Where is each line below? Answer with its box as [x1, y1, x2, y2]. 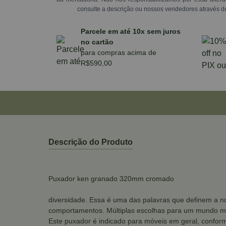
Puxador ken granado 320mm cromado [48, 175, 174, 183]
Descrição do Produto [48, 138, 133, 146]
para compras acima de [81, 48, 156, 56]
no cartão [81, 38, 114, 46]
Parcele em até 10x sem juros [81, 27, 181, 35]
